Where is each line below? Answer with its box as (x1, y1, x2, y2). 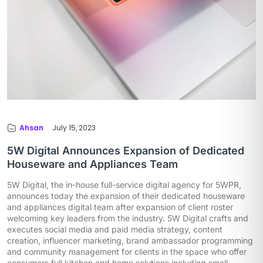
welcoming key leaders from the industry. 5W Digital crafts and (7, 213, 248, 224)
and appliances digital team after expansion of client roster (7, 202, 233, 213)
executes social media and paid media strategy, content (7, 224, 222, 235)
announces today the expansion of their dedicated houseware (7, 191, 245, 201)
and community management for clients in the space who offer (7, 247, 247, 257)
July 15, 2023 (52, 123, 96, 133)
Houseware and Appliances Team (7, 158, 178, 171)
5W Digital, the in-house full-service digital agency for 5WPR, (7, 180, 241, 190)
